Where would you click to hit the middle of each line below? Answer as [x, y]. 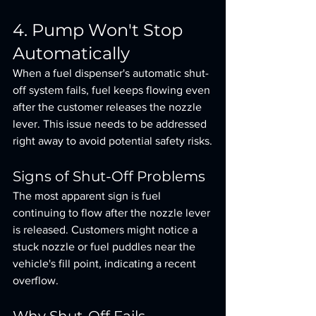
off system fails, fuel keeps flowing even [113, 90]
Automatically [71, 53]
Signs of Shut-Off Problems [109, 176]
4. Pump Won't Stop [100, 30]
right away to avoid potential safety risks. [113, 141]
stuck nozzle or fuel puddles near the [105, 247]
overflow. [36, 280]
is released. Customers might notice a [107, 230]
